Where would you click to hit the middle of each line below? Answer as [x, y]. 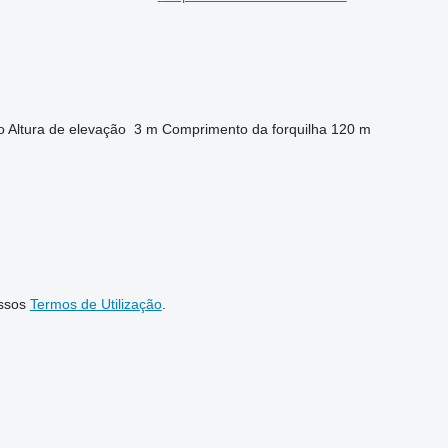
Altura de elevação [66, 129]
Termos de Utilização [95, 304]
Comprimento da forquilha [244, 129]
